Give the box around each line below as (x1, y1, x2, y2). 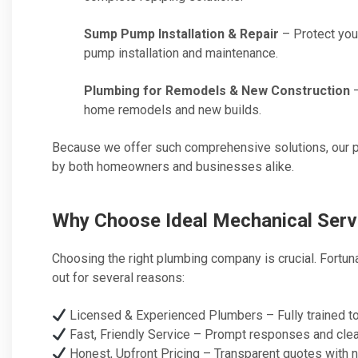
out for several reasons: (52, 270, 185, 285)
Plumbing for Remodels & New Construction (84, 83, 350, 98)
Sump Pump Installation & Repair (84, 26, 279, 42)
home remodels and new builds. (84, 102, 261, 117)
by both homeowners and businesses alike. (52, 159, 294, 174)
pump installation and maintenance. (84, 46, 278, 61)
